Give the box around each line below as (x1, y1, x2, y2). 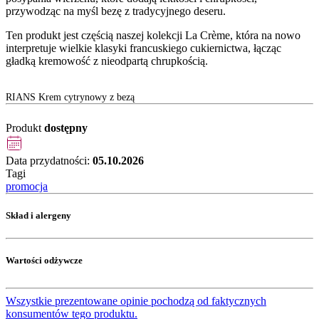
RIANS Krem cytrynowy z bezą (6, 92, 135, 103)
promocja (6, 180, 48, 193)
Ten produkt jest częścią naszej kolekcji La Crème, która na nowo (6, 29, 300, 42)
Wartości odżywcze (6, 254, 83, 266)
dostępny (44, 122, 88, 135)
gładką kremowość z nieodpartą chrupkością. (6, 55, 208, 68)
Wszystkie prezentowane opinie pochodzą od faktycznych (6, 294, 266, 307)
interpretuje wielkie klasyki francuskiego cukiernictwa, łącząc (6, 42, 281, 55)
